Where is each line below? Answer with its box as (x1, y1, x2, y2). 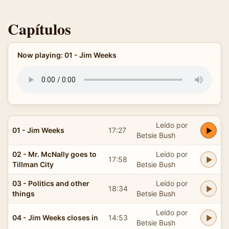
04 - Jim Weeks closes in (12, 213, 98, 222)
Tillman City (12, 159, 54, 169)
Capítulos (8, 17, 71, 40)
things (12, 189, 35, 198)
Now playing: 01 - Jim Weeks (17, 51, 117, 59)
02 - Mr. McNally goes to (12, 149, 97, 158)
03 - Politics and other (12, 178, 89, 188)
